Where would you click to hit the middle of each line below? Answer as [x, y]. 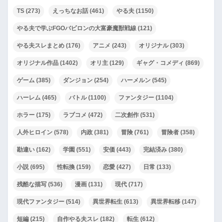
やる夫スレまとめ [41, 46]
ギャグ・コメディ [160, 63]
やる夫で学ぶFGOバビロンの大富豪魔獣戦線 [77, 28]
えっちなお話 [70, 11]
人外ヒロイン [35, 133]
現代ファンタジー [41, 202]
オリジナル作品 [38, 63]
